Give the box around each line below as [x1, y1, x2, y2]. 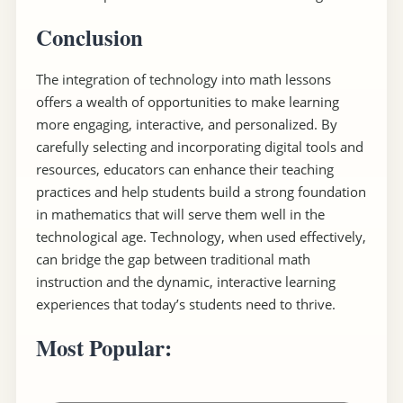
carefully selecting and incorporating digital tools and [35, 138, 363, 157]
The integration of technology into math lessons [35, 70, 331, 89]
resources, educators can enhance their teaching [35, 160, 334, 179]
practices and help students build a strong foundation [35, 183, 366, 201]
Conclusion [35, 20, 143, 53]
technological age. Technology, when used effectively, [35, 228, 366, 246]
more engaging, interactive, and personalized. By [35, 115, 337, 134]
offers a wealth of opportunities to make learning [35, 93, 339, 112]
